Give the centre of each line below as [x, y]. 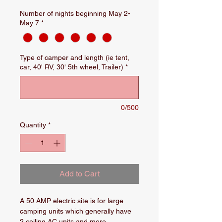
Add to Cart [79, 174]
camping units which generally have [77, 211]
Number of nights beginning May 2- [75, 13]
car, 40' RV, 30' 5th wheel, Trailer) [72, 67]
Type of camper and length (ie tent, [75, 58]
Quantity [33, 125]
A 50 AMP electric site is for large [73, 201]
